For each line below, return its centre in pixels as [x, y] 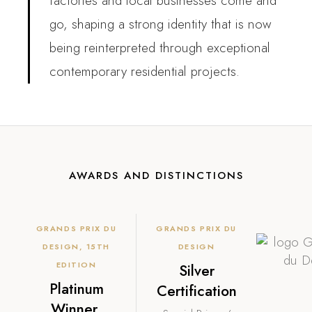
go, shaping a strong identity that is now [160, 24]
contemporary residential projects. [145, 72]
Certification [196, 291]
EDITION [76, 265]
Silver [196, 271]
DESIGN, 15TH [76, 247]
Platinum [76, 289]
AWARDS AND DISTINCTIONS [156, 176]
